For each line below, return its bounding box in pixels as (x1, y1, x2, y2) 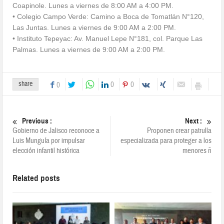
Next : (184, 116, 202, 126)
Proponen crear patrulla (146, 126, 211, 136)
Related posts (12, 173, 60, 184)
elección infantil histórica (12, 146, 80, 156)
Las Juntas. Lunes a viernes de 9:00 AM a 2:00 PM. (12, 23, 176, 32)
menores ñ (182, 146, 211, 156)
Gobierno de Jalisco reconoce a (12, 126, 100, 136)
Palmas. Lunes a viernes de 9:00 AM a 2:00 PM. (12, 45, 165, 54)
